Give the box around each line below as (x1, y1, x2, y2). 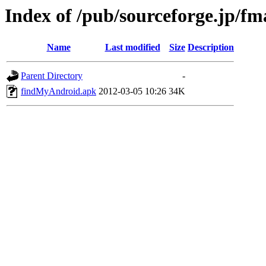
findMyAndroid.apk (21, 86, 96, 97)
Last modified (104, 42, 160, 53)
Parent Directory (21, 71, 83, 81)
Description (188, 42, 234, 53)
